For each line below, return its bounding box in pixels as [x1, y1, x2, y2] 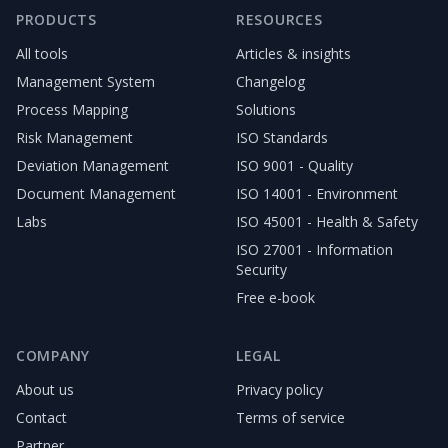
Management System [16, 72, 155, 92]
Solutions [236, 100, 296, 120]
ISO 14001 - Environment [236, 184, 398, 204]
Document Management [16, 184, 176, 204]
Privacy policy [236, 380, 323, 400]
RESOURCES [236, 10, 323, 30]
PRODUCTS [16, 10, 97, 30]
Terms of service [236, 408, 345, 428]
